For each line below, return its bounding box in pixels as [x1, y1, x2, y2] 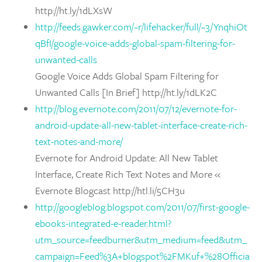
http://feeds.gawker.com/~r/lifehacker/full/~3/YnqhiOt [35, 19, 247, 34]
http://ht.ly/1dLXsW [35, 3, 112, 18]
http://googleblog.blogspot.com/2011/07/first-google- [35, 199, 250, 214]
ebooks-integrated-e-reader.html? [35, 216, 171, 230]
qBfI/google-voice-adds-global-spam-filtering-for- [35, 36, 235, 50]
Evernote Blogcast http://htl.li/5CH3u [35, 183, 185, 198]
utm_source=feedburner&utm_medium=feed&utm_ [35, 232, 247, 247]
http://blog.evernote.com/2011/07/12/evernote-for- [35, 101, 237, 116]
